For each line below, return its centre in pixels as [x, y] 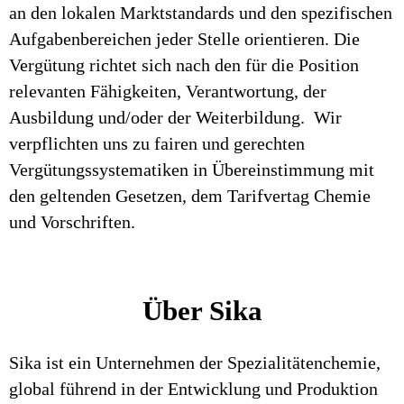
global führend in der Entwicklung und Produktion [193, 389]
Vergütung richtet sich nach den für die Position [184, 65]
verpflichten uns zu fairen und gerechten [157, 143]
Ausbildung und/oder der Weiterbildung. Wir [175, 117]
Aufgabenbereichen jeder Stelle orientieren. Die [184, 39]
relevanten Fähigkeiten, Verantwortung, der [168, 91]
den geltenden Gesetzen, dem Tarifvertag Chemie [190, 196]
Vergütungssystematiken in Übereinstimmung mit [192, 170]
